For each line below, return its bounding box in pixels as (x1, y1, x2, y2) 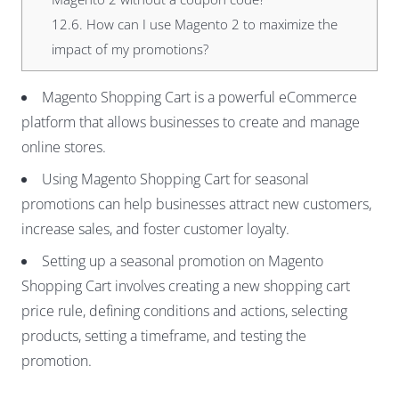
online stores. (21, 137, 106, 158)
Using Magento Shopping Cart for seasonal (42, 169, 309, 190)
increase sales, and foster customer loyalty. (21, 219, 289, 240)
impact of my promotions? (51, 40, 208, 59)
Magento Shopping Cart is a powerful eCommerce (42, 87, 357, 108)
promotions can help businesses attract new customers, (21, 194, 371, 215)
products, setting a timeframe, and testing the (21, 326, 306, 346)
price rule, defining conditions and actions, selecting (21, 301, 347, 322)
